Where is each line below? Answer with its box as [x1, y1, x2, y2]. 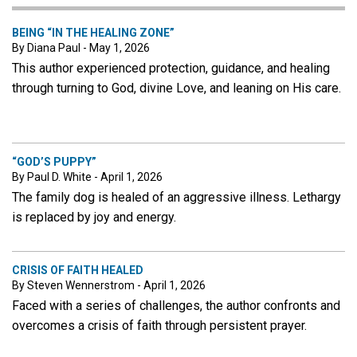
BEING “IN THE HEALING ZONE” [12, 25, 175, 39]
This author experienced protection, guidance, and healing [12, 60, 330, 76]
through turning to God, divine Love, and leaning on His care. [12, 80, 344, 96]
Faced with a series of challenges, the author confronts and [12, 298, 340, 314]
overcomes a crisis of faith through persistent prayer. [12, 318, 307, 334]
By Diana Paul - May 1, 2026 [12, 41, 150, 54]
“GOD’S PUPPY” [12, 155, 96, 168]
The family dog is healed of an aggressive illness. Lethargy [12, 189, 341, 205]
